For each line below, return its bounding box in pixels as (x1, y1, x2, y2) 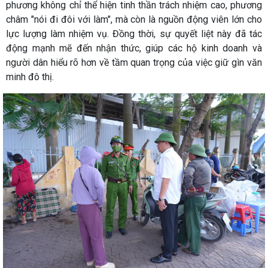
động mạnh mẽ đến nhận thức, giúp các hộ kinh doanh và (6, 42, 262, 54)
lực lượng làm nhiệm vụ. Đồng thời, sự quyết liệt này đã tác (6, 28, 262, 39)
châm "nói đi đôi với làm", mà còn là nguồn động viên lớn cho (6, 14, 262, 25)
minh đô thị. (6, 71, 54, 83)
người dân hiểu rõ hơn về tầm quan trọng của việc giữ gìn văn (6, 57, 262, 68)
